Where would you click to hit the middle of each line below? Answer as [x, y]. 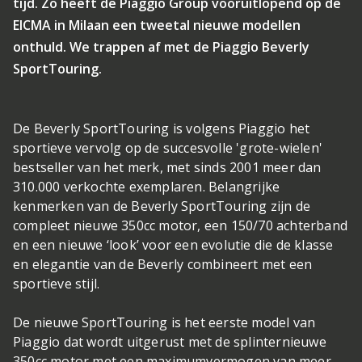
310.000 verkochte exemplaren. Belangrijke [147, 187]
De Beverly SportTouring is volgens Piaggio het [162, 128]
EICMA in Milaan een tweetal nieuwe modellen [157, 25]
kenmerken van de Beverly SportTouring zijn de [162, 206]
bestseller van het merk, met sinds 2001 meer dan [167, 167]
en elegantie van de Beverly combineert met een [163, 264]
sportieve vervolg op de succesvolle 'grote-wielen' [168, 148]
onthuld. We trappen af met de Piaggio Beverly [161, 47]
